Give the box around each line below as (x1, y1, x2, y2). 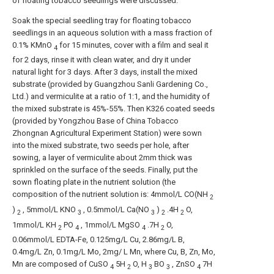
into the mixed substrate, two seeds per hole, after (12, 141, 189, 150)
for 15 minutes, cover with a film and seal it (57, 40, 209, 50)
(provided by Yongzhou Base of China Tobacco (12, 116, 179, 126)
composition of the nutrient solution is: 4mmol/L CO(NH (12, 190, 210, 199)
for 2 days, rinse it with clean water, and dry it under (12, 55, 191, 65)
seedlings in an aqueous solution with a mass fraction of (12, 28, 212, 37)
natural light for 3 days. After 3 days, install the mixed (12, 67, 198, 77)
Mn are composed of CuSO (12, 259, 110, 269)
